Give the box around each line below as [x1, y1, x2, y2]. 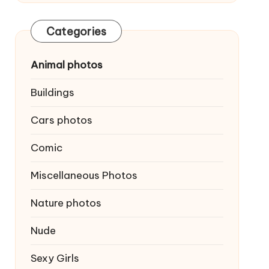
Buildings [30, 86, 74, 99]
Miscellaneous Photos [30, 169, 138, 182]
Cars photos [30, 113, 92, 127]
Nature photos [30, 196, 101, 210]
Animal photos [30, 58, 103, 71]
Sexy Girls [30, 252, 79, 265]
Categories [46, 25, 107, 38]
